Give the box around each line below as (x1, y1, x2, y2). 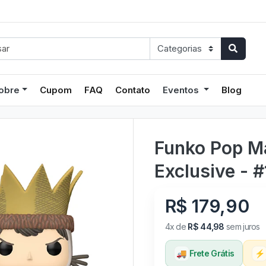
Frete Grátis (189, 248, 235, 258)
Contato (115, 84, 151, 96)
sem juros (224, 221, 260, 232)
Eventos (163, 84, 202, 96)
